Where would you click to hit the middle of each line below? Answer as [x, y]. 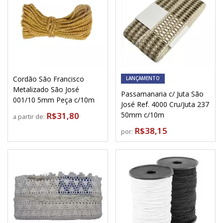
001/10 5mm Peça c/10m [54, 100]
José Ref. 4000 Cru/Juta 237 [165, 104]
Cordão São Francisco [49, 79]
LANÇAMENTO [143, 78]
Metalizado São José [46, 89]
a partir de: [30, 117]
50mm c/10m [142, 115]
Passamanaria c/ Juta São [162, 94]
